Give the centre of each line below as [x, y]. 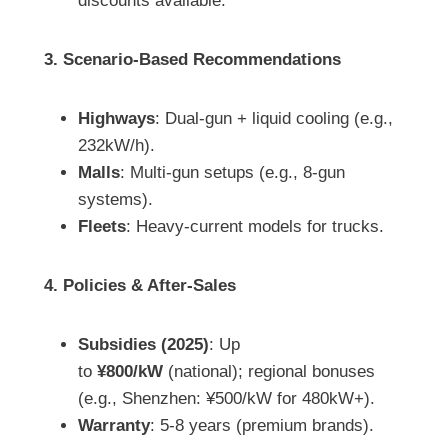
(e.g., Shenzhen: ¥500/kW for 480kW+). [226, 399]
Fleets [102, 227]
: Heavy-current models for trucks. [255, 227]
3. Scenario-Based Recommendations [192, 60]
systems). [115, 200]
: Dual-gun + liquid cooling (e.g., [274, 119]
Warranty [114, 426]
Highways [116, 119]
